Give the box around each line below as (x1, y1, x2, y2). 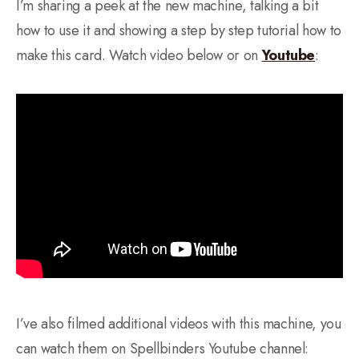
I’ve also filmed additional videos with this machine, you (16, 313, 341, 335)
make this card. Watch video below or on (16, 45, 262, 67)
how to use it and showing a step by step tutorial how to (16, 20, 341, 42)
